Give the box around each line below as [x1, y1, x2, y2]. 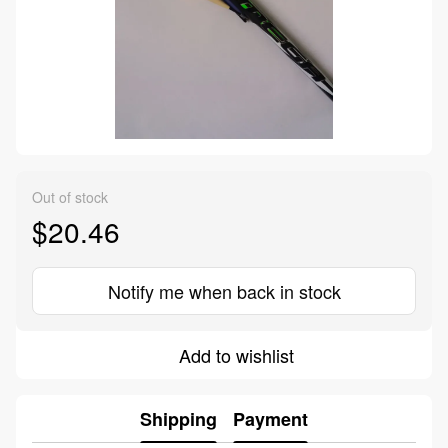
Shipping [140, 405, 217, 432]
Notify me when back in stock [107, 278, 341, 305]
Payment [233, 405, 308, 432]
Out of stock [32, 187, 108, 208]
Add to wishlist [178, 342, 294, 369]
